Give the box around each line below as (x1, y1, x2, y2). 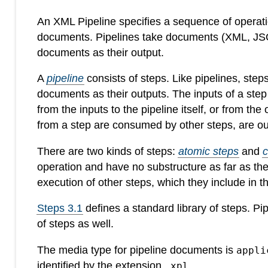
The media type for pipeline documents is (37, 244, 237, 257)
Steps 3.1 (37, 202, 83, 215)
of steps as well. (37, 218, 114, 230)
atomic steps (178, 145, 239, 157)
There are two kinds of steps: (37, 145, 179, 157)
